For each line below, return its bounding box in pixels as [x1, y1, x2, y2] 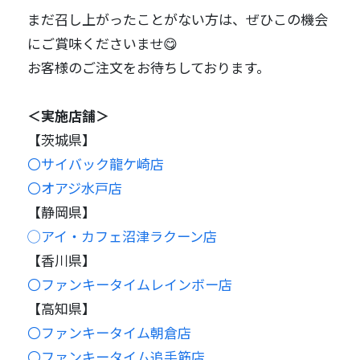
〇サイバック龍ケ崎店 [27, 153, 165, 174]
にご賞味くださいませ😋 [27, 33, 178, 54]
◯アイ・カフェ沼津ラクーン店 [27, 226, 218, 247]
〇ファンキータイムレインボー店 [27, 274, 233, 295]
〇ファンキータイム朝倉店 [27, 322, 192, 343]
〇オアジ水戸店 [27, 178, 123, 198]
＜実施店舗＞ [27, 105, 110, 126]
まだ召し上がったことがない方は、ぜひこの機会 [27, 9, 329, 30]
